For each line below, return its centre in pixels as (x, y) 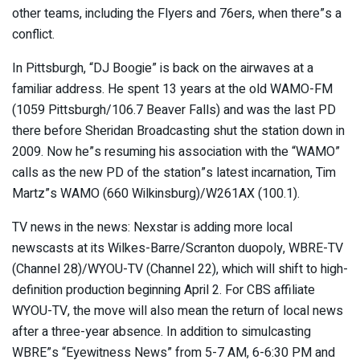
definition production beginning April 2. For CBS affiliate (164, 290)
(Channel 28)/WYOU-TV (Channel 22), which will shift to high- (180, 269)
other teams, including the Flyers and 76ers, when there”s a (177, 13)
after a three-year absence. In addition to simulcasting (162, 331)
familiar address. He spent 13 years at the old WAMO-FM (172, 89)
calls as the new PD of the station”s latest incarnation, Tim (174, 172)
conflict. (33, 34)
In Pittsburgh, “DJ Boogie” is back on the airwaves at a (163, 68)
